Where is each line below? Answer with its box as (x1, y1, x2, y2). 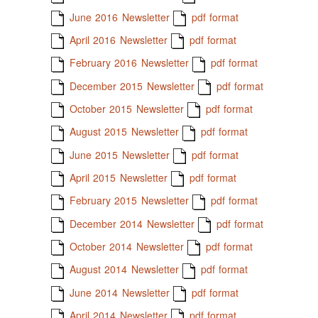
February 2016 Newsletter (65, 55, 189, 70)
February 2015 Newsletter (65, 193, 189, 208)
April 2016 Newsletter (65, 33, 168, 47)
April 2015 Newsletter (65, 170, 168, 185)
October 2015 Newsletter (65, 101, 184, 116)
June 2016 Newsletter (65, 9, 170, 24)
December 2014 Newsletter (65, 216, 194, 231)
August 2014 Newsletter (65, 262, 179, 277)
